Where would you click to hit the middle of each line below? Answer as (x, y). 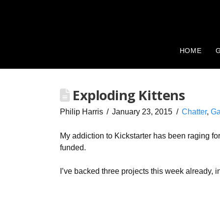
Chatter (194, 111)
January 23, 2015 (142, 111)
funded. (73, 147)
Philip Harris (82, 111)
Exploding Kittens (127, 95)
